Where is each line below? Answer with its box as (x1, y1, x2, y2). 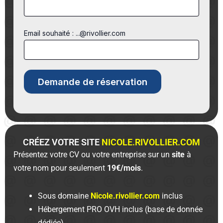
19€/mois (107, 163, 141, 173)
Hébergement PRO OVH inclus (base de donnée (38, 205, 203, 214)
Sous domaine (38, 191, 91, 201)
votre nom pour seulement (13, 163, 108, 173)
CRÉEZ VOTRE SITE (23, 137, 102, 148)
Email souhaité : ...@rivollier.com (24, 28, 126, 37)
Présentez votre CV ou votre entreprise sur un (13, 150, 172, 160)
